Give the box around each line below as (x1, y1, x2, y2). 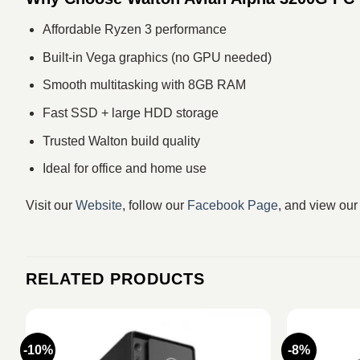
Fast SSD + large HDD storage (42, 105, 219, 120)
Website (76, 198, 122, 212)
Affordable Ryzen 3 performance (42, 22, 227, 37)
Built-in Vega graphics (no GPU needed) (42, 50, 272, 64)
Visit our (26, 198, 76, 212)
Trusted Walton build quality (42, 133, 200, 148)
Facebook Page (187, 198, 278, 212)
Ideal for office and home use (42, 162, 207, 176)
